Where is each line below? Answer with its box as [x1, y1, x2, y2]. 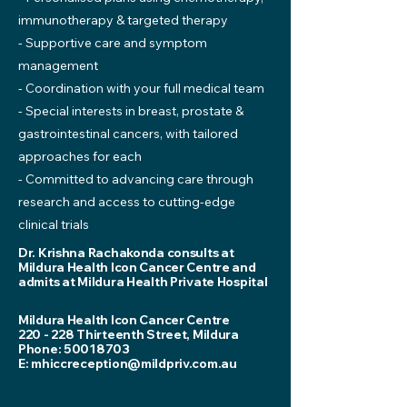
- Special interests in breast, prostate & [18, 103, 243, 119]
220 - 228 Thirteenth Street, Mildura [18, 326, 239, 342]
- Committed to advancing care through [18, 171, 253, 187]
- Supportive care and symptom [18, 35, 207, 51]
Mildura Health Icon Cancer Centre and [18, 259, 256, 275]
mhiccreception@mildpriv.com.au [31, 355, 237, 372]
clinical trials [18, 216, 89, 233]
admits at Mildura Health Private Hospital [18, 273, 268, 290]
